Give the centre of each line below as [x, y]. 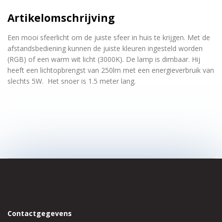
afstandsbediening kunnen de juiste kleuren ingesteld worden [105, 49]
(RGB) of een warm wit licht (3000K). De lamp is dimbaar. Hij [104, 59]
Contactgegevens [40, 214]
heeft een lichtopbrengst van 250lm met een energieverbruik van [111, 70]
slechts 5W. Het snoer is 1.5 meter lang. [72, 81]
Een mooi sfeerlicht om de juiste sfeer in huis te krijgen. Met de [109, 38]
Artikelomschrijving [61, 18]
